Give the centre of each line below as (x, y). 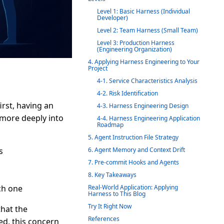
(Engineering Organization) (134, 49)
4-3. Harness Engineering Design (143, 106)
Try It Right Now (110, 206)
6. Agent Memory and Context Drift (136, 150)
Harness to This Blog (117, 194)
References (104, 219)
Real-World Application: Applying (133, 187)
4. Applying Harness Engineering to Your (144, 62)
